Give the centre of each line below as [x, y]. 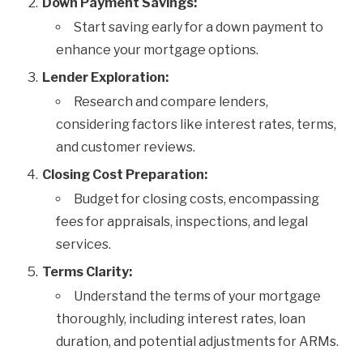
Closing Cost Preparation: [125, 175]
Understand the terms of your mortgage [197, 296]
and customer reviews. [126, 147]
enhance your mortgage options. [157, 50]
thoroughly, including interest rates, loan [181, 319]
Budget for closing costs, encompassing [196, 199]
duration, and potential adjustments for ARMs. [197, 342]
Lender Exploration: [105, 77]
